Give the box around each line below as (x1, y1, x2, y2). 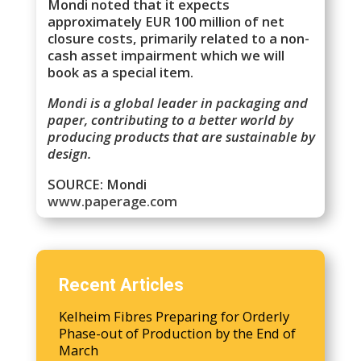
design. (48, 144, 92, 164)
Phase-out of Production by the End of (59, 324, 297, 343)
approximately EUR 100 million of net (48, 12, 285, 31)
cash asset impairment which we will (48, 46, 285, 65)
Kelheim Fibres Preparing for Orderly (59, 307, 290, 326)
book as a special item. (48, 63, 194, 82)
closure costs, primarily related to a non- (48, 29, 310, 48)
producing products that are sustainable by (48, 127, 316, 147)
